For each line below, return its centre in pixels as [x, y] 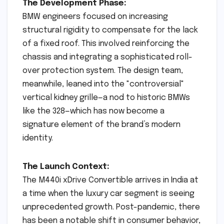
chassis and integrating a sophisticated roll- [107, 57]
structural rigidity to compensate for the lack [110, 30]
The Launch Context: [66, 167]
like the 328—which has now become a [93, 111]
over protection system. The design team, [103, 71]
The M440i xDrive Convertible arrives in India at [110, 180]
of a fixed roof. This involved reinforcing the [106, 44]
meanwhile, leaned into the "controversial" [103, 84]
